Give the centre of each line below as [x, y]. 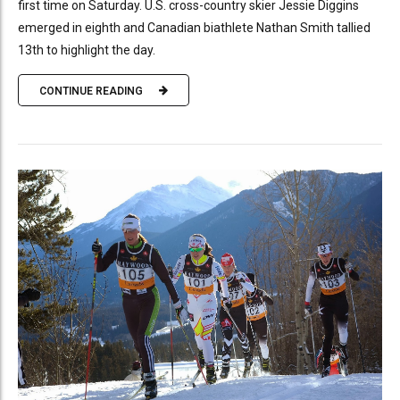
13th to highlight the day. [87, 50]
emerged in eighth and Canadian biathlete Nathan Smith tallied [194, 28]
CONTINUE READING [91, 91]
